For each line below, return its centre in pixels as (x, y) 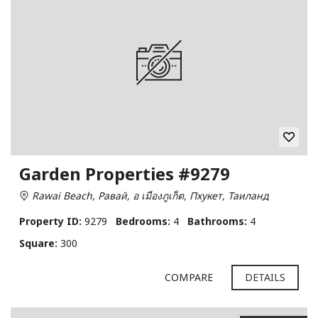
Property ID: (50, 221)
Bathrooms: (217, 221)
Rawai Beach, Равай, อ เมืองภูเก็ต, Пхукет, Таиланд (149, 195)
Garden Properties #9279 (125, 173)
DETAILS (265, 277)
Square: (38, 243)
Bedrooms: (143, 221)
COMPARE (189, 277)
